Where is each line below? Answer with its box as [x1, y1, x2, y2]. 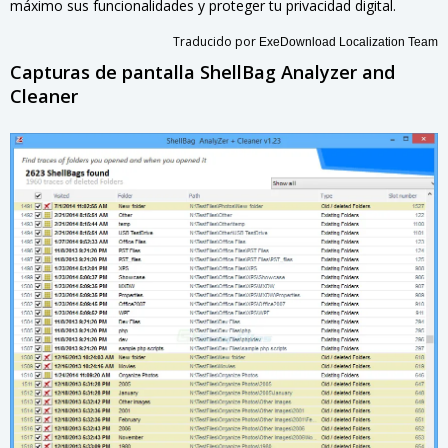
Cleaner [10, 84, 78, 108]
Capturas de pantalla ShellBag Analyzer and [10, 60, 395, 84]
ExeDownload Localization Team [259, 35, 438, 49]
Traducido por [173, 33, 259, 50]
